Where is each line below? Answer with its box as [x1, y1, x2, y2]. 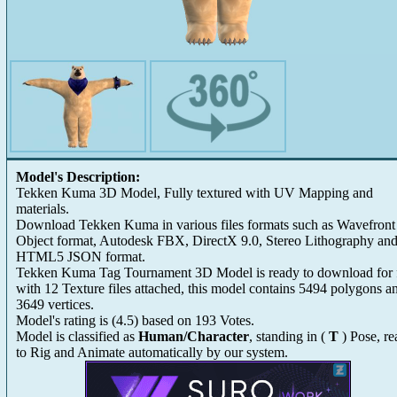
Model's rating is [16, 313, 112, 328]
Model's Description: [16, 169, 140, 184]
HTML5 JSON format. [16, 249, 145, 264]
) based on [134, 313, 195, 328]
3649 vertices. [16, 297, 94, 312]
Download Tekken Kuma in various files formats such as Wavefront [16, 217, 395, 232]
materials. [16, 201, 69, 216]
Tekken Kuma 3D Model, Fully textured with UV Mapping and [16, 185, 373, 200]
